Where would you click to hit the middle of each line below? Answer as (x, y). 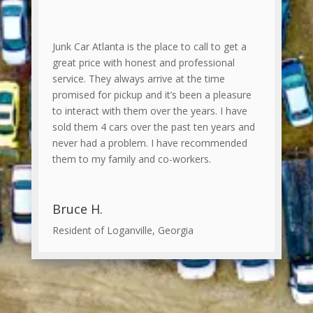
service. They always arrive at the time (138, 78)
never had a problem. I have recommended (150, 143)
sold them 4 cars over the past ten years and (153, 126)
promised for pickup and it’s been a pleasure (152, 94)
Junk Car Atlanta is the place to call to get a (149, 46)
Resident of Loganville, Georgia (123, 230)
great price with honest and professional (143, 62)
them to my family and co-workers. (131, 159)
